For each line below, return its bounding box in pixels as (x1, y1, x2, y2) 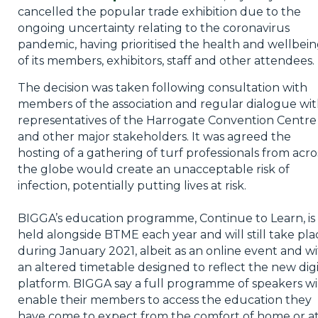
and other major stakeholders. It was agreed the (17, 129, 291, 143)
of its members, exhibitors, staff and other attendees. (17, 53, 314, 67)
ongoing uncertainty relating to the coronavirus (17, 21, 290, 35)
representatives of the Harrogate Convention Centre (17, 113, 317, 127)
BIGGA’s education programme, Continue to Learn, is (17, 211, 315, 225)
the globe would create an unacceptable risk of (17, 162, 290, 176)
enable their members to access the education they (17, 292, 312, 307)
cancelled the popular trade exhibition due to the (17, 4, 301, 18)
